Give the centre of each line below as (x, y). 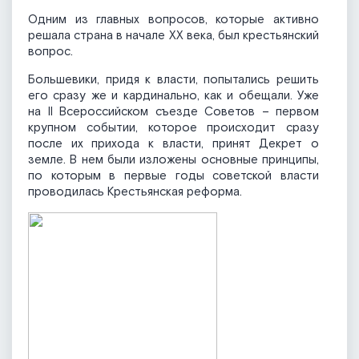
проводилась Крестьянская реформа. (135, 192)
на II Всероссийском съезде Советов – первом (173, 112)
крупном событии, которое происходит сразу (173, 128)
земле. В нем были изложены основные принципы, (173, 160)
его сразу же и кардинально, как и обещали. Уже (173, 96)
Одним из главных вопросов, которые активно (173, 20)
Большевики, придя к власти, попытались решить (173, 80)
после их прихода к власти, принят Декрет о (173, 144)
